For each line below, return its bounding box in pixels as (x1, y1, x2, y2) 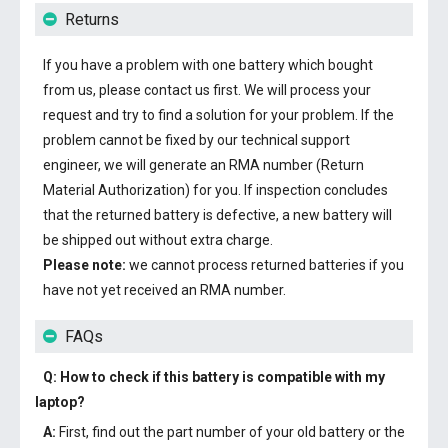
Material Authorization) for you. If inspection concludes (43, 182, 388, 198)
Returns (65, 10, 119, 29)
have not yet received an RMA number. (43, 282, 286, 298)
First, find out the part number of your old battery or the (56, 424, 405, 440)
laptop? (35, 394, 85, 410)
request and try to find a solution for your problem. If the (43, 107, 394, 123)
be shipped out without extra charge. (43, 232, 273, 248)
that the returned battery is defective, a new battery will (43, 207, 392, 223)
